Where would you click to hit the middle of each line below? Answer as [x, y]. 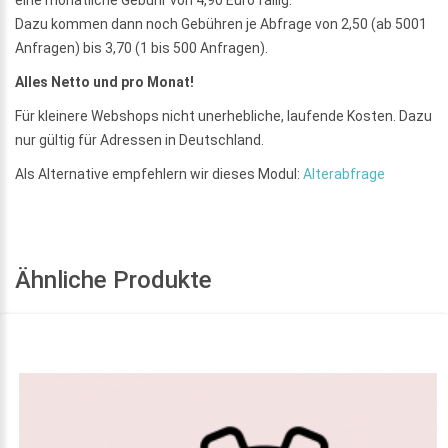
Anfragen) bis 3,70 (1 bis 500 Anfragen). [141, 47]
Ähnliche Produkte [113, 279]
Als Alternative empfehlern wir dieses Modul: [159, 173]
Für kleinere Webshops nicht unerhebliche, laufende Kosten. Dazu [223, 115]
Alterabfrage [344, 173]
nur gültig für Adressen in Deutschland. [139, 139]
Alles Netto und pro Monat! [104, 81]
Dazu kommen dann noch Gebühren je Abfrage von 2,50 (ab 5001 [221, 23]
